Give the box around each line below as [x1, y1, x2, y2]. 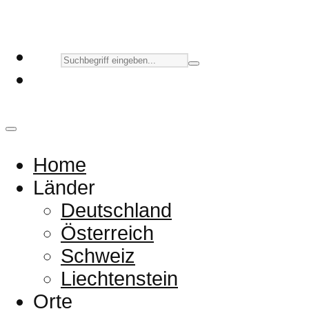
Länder [33, 176, 95, 199]
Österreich [61, 221, 154, 244]
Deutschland [61, 199, 172, 221]
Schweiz [61, 244, 135, 267]
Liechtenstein [61, 267, 178, 290]
